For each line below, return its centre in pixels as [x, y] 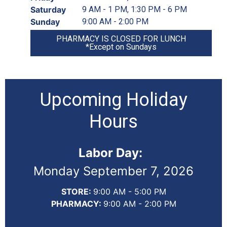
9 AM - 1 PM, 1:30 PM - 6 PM [135, 9]
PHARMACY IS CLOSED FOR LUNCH [121, 39]
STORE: [77, 191]
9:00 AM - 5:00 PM [129, 191]
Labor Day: [113, 153]
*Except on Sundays [121, 47]
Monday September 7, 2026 [113, 171]
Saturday [48, 9]
